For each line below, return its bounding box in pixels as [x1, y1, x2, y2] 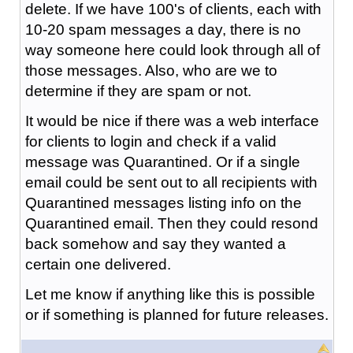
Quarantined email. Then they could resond [24, 214, 318, 232]
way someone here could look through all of [24, 41, 320, 58]
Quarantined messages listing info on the [24, 194, 302, 211]
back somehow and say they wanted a [24, 235, 286, 252]
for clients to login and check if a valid [24, 132, 277, 150]
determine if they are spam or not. [24, 82, 251, 99]
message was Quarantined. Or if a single [24, 153, 300, 170]
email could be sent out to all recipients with [24, 173, 318, 191]
